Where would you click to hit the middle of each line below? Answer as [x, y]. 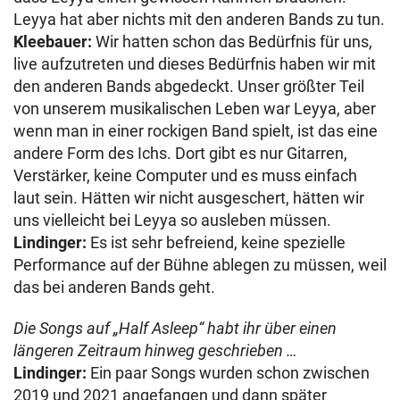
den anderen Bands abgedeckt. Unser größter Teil [189, 86]
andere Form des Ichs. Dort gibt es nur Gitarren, [180, 153]
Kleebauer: [53, 41]
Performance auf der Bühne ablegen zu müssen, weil [200, 264]
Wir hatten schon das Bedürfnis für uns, [232, 41]
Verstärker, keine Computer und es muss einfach [185, 175]
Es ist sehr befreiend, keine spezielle [216, 242]
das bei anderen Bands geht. [114, 287]
